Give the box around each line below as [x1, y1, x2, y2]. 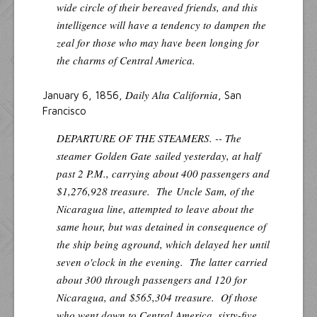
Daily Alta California [125, 87, 218, 102]
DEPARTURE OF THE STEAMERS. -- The [57, 130, 241, 145]
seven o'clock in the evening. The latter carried [57, 254, 267, 269]
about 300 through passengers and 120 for [57, 272, 247, 287]
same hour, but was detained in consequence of [57, 219, 266, 234]
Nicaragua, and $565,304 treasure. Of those [57, 289, 258, 304]
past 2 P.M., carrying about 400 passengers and [57, 166, 270, 180]
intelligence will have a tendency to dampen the [57, 17, 266, 32]
